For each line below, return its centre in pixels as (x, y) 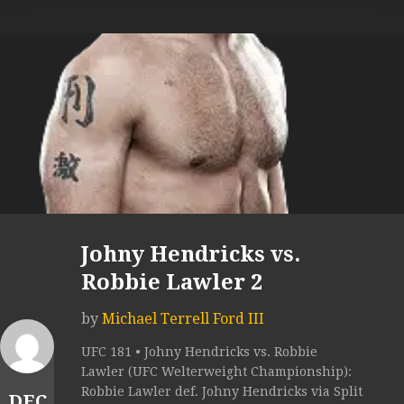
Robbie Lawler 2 (172, 283)
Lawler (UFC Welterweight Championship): (216, 372)
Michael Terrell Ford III (183, 319)
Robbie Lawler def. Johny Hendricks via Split (222, 392)
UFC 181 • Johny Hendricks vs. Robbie (199, 352)
